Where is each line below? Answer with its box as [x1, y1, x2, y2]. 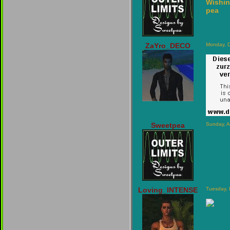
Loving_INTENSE [138, 186, 198, 194]
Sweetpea [151, 121, 185, 129]
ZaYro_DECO [145, 42, 190, 50]
